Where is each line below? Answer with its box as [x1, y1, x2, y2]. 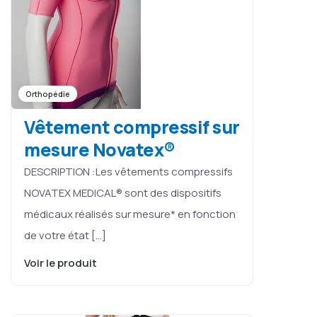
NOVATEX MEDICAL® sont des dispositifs [24, 185, 221, 200]
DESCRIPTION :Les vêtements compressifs [24, 163, 233, 179]
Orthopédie [25, 88, 70, 99]
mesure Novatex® [24, 137, 175, 162]
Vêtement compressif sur [24, 114, 240, 139]
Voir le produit [24, 255, 99, 270]
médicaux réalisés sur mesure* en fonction [24, 206, 236, 221]
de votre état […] [24, 227, 106, 243]
